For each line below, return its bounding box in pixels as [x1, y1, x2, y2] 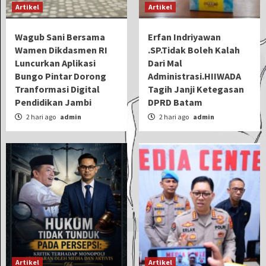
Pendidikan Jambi [15, 96, 91, 108]
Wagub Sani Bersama [15, 30, 105, 43]
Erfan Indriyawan [148, 30, 221, 43]
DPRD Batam [148, 96, 202, 108]
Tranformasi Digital [15, 83, 100, 95]
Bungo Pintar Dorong [15, 69, 106, 82]
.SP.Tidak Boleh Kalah [148, 43, 240, 56]
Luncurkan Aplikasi [15, 56, 96, 69]
